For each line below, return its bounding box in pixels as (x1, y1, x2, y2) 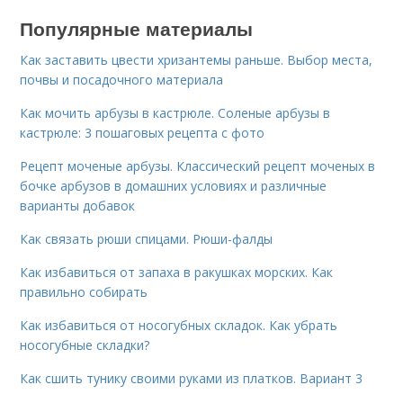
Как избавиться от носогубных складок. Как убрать (20, 317, 338, 334)
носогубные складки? (20, 336, 150, 354)
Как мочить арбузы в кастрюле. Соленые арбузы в (20, 104, 331, 121)
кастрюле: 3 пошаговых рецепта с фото (20, 124, 265, 141)
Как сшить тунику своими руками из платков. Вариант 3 (20, 370, 363, 387)
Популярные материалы (20, 14, 254, 41)
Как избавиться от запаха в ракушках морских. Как (20, 264, 334, 281)
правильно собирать (20, 283, 148, 300)
